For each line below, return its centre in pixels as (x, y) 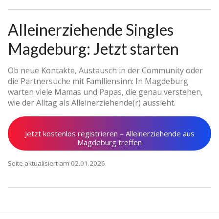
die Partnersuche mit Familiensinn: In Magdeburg (98, 81)
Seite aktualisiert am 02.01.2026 (56, 164)
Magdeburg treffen (109, 142)
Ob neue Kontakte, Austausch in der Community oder (105, 71)
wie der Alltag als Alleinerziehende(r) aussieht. (92, 103)
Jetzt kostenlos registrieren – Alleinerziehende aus (109, 134)
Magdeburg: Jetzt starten (93, 49)
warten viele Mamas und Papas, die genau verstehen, (105, 92)
